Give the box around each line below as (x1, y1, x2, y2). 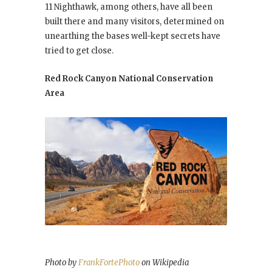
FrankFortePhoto (78, 257, 140, 268)
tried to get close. (45, 45, 114, 56)
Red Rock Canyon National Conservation (45, 73, 213, 84)
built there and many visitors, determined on (45, 16, 224, 27)
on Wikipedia (140, 257, 189, 268)
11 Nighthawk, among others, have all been (45, 1, 212, 12)
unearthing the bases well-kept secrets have (45, 30, 220, 41)
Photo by (45, 257, 78, 268)
